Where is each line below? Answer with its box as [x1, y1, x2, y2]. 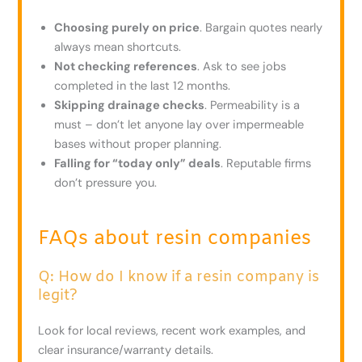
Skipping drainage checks [54, 97, 205, 113]
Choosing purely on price [54, 19, 200, 36]
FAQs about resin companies [38, 225, 312, 252]
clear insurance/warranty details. [38, 342, 214, 358]
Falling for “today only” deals [54, 155, 221, 171]
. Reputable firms [221, 155, 312, 171]
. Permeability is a [204, 97, 301, 113]
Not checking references [54, 58, 198, 74]
